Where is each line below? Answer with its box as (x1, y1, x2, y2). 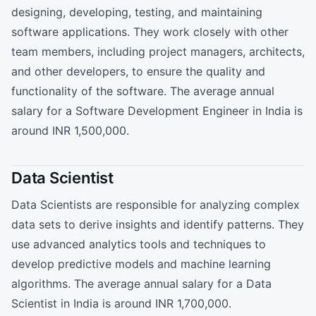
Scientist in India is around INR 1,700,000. (11, 296, 231, 311)
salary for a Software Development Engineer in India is (11, 103, 303, 118)
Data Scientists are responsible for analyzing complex (11, 197, 300, 212)
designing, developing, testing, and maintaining (11, 4, 262, 19)
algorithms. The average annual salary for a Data (11, 276, 272, 291)
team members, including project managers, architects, (11, 44, 305, 59)
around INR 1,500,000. (11, 123, 129, 138)
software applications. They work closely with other (11, 24, 288, 39)
